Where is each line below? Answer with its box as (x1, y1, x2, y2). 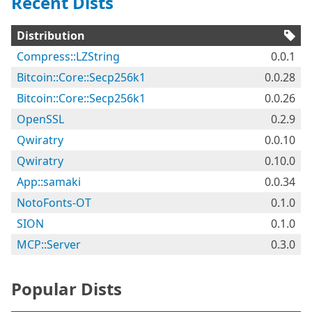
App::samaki (17, 174, 81, 189)
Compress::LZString (17, 49, 120, 64)
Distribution (17, 28, 85, 43)
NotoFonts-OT (17, 195, 91, 210)
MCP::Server (17, 237, 81, 252)
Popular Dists (11, 277, 122, 300)
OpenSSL (17, 111, 64, 127)
